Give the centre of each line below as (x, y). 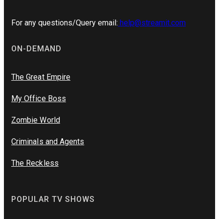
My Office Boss (39, 99)
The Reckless (35, 163)
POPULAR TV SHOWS (53, 199)
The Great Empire (41, 77)
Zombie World (36, 120)
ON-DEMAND (36, 49)
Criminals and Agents (48, 142)
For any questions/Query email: (65, 23)
